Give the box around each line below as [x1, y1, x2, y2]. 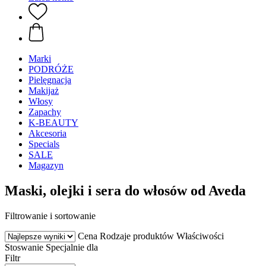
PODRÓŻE [28, 64, 74, 74]
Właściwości [176, 230, 224, 241]
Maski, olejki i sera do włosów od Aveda [5, 182, 246, 198]
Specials [28, 139, 59, 149]
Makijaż [28, 85, 59, 96]
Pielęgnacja [28, 75, 71, 85]
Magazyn [28, 160, 64, 170]
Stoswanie [5, 242, 43, 252]
